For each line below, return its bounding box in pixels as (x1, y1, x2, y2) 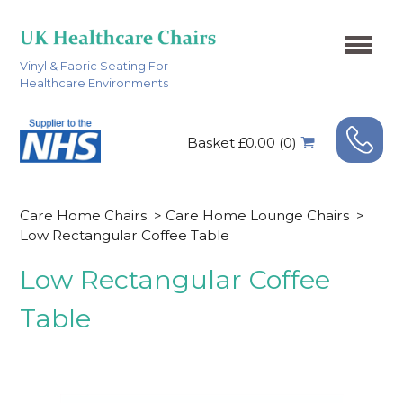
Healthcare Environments (20, 76, 169, 90)
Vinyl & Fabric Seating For (20, 58, 169, 73)
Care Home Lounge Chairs (166, 206, 354, 224)
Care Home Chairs (20, 206, 148, 224)
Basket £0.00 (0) (186, 133, 297, 151)
